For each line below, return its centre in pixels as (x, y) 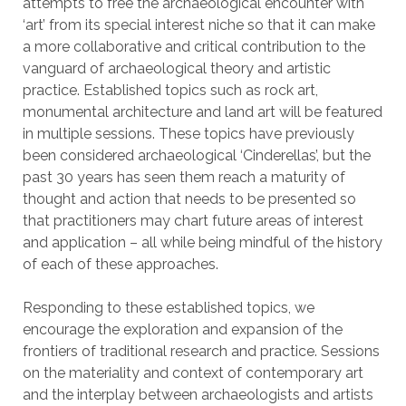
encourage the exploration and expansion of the (182, 329)
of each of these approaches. (120, 264)
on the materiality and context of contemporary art (193, 373)
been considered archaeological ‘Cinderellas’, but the (196, 155)
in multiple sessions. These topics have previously (188, 134)
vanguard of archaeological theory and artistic (176, 68)
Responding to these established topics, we (168, 308)
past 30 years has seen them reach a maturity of (184, 177)
